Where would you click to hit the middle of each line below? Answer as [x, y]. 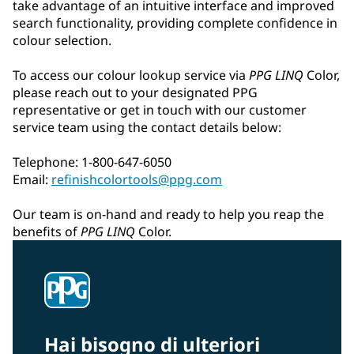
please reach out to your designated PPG [135, 93]
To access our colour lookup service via [131, 75]
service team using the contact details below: [147, 128]
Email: [32, 180]
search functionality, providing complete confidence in [175, 23]
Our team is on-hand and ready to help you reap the [168, 215]
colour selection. [62, 41]
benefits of [47, 232]
